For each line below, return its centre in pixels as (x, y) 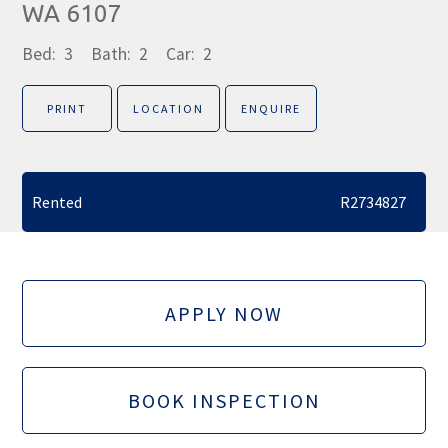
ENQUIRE (271, 108)
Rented (57, 202)
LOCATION (169, 108)
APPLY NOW (224, 313)
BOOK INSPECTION (224, 400)
